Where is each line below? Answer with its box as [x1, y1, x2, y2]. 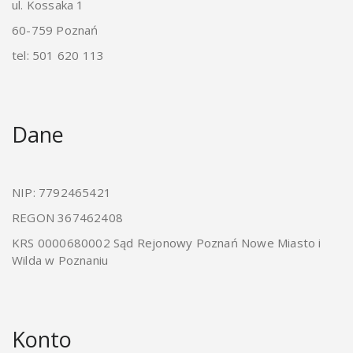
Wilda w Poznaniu [12, 251, 109, 268]
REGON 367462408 [12, 209, 123, 225]
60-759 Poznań [12, 21, 98, 38]
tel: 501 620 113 [12, 46, 105, 63]
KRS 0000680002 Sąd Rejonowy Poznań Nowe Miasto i [12, 234, 321, 251]
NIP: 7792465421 [12, 184, 111, 200]
